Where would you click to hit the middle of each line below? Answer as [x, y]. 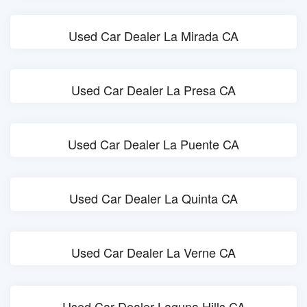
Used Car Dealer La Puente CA [153, 144]
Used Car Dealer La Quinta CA [153, 198]
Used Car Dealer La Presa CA [153, 90]
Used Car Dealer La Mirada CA [153, 36]
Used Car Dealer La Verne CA [153, 252]
